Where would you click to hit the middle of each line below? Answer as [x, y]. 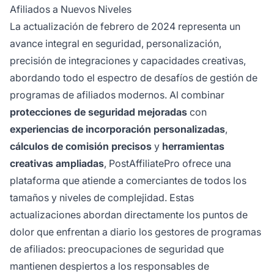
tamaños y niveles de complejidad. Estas [102, 198]
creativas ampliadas [57, 164]
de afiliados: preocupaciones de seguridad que [117, 249]
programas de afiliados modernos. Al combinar [117, 95]
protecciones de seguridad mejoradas [98, 112]
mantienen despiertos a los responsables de [109, 266]
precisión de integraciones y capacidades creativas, [128, 61]
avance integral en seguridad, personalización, [116, 44]
